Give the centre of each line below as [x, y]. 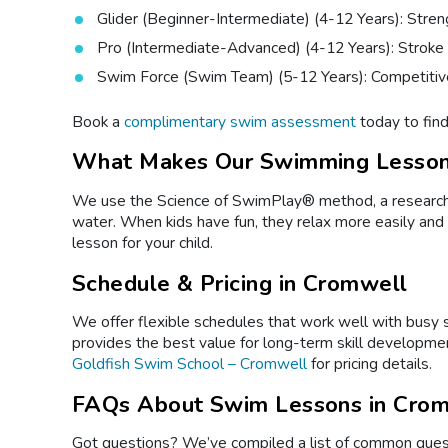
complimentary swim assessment [240, 121]
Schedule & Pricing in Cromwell [240, 283]
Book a [98, 121]
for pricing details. [369, 364]
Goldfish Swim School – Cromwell [189, 364]
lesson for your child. [142, 243]
